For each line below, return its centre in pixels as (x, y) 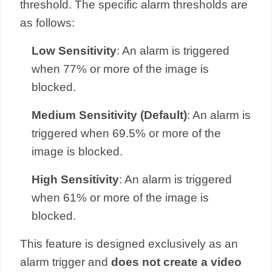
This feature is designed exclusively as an (129, 244)
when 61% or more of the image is (121, 198)
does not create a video (177, 262)
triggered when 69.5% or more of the (127, 133)
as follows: (48, 23)
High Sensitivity (76, 179)
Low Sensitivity (74, 51)
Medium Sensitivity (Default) (110, 115)
